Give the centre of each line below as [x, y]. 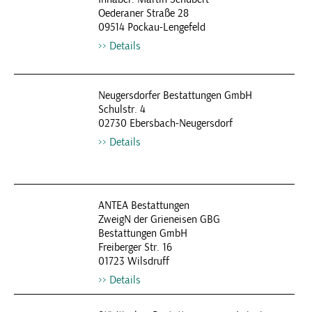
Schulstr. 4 [122, 109]
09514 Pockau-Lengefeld [151, 27]
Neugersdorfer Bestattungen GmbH [175, 95]
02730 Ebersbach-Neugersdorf [165, 123]
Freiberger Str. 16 [135, 247]
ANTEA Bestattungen [143, 205]
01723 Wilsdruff [133, 261]
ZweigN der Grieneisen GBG [159, 219]
